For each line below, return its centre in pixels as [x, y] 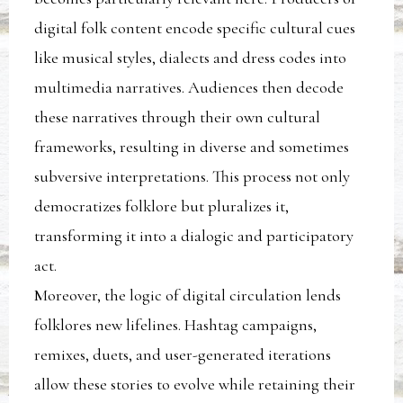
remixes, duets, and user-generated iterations [183, 354]
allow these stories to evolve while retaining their [195, 384]
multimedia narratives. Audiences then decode [189, 87]
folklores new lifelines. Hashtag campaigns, [176, 324]
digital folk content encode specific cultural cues [195, 27]
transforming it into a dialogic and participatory [194, 235]
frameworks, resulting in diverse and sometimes [192, 146]
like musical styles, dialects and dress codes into [191, 57]
